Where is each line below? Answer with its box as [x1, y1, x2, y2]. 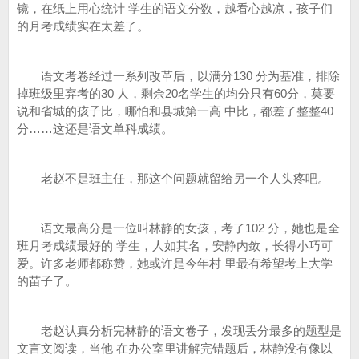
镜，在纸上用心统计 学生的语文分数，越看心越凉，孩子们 [17, 2, 333, 15]
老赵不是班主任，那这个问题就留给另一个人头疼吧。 [17, 171, 329, 185]
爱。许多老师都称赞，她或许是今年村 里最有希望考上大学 [17, 256, 333, 270]
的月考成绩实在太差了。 [17, 19, 149, 33]
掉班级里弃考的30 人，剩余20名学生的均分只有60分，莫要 [17, 87, 335, 100]
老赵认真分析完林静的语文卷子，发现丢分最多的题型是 [17, 324, 341, 337]
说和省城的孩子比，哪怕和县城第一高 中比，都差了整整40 [17, 104, 333, 118]
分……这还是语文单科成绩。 [17, 122, 173, 135]
